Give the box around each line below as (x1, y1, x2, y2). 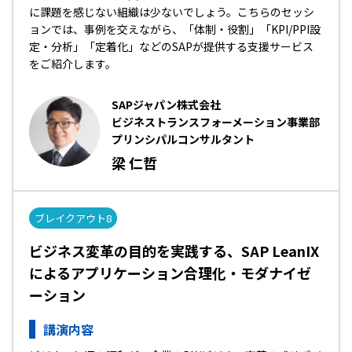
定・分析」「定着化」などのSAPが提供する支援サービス (29, 38, 313, 54)
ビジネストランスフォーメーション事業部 (112, 114, 320, 130)
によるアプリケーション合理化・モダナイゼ (29, 262, 311, 283)
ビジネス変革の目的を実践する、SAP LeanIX (29, 240, 319, 261)
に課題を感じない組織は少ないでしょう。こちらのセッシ (29, 4, 314, 20)
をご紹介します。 (29, 56, 116, 71)
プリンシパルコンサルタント (112, 131, 255, 147)
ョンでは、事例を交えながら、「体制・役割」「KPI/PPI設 (29, 21, 321, 37)
